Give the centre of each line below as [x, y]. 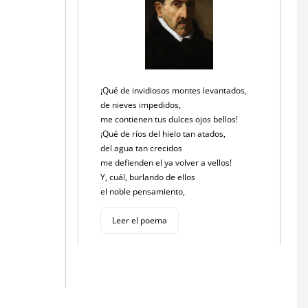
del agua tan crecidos [143, 148]
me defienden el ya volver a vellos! [167, 162]
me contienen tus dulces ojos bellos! [170, 119]
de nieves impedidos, [142, 104]
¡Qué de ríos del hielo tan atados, [164, 133]
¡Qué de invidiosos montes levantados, [175, 90]
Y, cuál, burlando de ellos [149, 177]
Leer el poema [140, 220]
